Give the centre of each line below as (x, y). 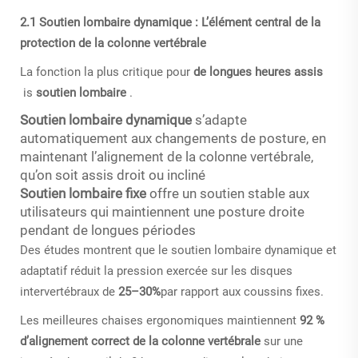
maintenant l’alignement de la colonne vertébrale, (167, 156)
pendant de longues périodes (108, 230)
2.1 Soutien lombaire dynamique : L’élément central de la (170, 22)
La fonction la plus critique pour (107, 72)
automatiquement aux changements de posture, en (173, 138)
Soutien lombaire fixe (85, 193)
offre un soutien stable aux (229, 193)
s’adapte (221, 119)
